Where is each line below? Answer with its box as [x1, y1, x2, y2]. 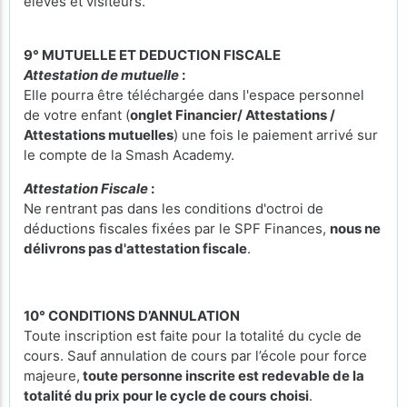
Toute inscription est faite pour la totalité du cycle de [24, 326, 362, 344]
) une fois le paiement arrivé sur [174, 125, 378, 144]
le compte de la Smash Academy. [24, 145, 234, 164]
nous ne [330, 219, 381, 237]
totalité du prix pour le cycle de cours [24, 386, 266, 404]
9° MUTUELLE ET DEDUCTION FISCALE [24, 45, 281, 64]
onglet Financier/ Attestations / [130, 105, 335, 124]
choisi [270, 386, 309, 404]
